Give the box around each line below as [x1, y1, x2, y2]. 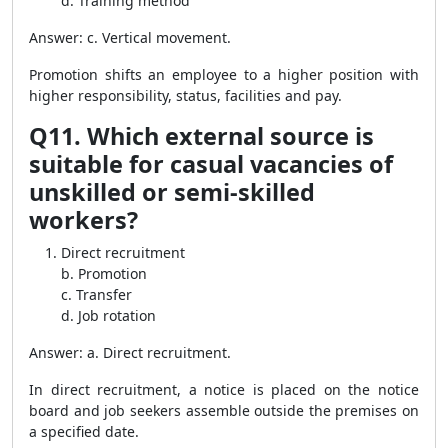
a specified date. [29, 422, 139, 441]
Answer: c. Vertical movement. [29, 28, 231, 47]
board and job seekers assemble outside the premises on [29, 401, 419, 420]
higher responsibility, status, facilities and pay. [29, 86, 342, 105]
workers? [29, 204, 138, 236]
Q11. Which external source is [29, 120, 374, 152]
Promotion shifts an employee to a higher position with [29, 65, 419, 84]
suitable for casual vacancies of [29, 148, 393, 180]
